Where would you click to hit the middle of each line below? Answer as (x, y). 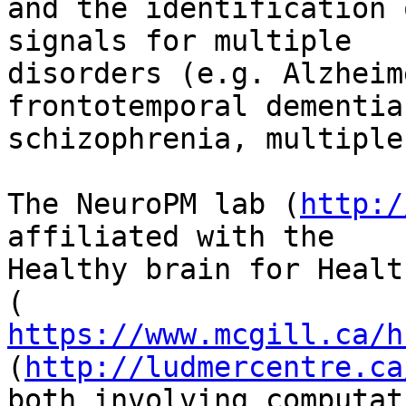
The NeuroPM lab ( (154, 204)
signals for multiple (179, 41)
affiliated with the (171, 237)
